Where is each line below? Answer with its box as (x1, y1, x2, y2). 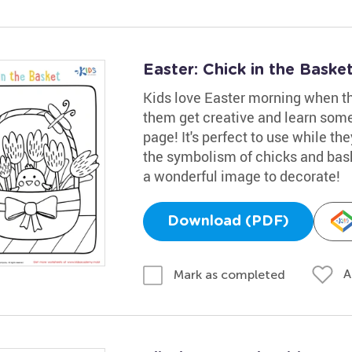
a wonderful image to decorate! (142, 167, 340, 185)
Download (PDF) (167, 214, 289, 229)
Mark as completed (173, 266, 285, 282)
